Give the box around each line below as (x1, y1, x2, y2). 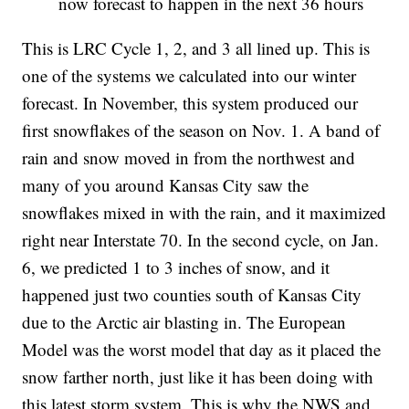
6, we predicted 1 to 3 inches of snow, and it (22, 255, 330, 278)
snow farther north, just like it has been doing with (22, 364, 374, 388)
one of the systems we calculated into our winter (22, 63, 357, 87)
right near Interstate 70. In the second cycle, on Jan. (22, 227, 380, 251)
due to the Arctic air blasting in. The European (22, 309, 347, 333)
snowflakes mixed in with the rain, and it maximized (22, 200, 387, 224)
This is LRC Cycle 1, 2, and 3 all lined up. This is (22, 36, 371, 59)
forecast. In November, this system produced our (22, 90, 359, 114)
